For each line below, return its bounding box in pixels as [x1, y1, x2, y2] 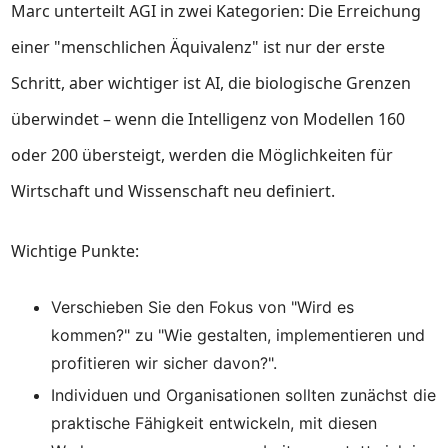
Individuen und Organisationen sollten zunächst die [51, 385, 437, 405]
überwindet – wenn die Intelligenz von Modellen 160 [11, 108, 406, 130]
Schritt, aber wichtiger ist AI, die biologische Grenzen [11, 72, 412, 94]
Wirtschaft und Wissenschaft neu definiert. [11, 180, 336, 202]
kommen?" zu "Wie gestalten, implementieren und [51, 325, 426, 345]
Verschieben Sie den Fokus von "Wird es [51, 297, 355, 317]
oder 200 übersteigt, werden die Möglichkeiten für [11, 144, 394, 166]
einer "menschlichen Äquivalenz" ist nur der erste [11, 36, 386, 58]
